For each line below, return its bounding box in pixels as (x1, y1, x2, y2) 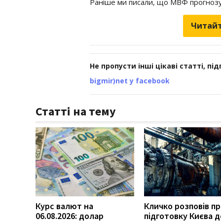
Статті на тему (36, 103, 116, 119)
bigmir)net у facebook (90, 75, 170, 85)
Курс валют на (36, 200, 93, 212)
